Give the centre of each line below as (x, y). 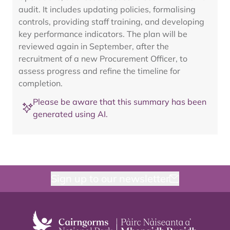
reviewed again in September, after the (94, 46)
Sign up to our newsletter (110, 178)
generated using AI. (70, 114)
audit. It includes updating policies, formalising (107, 9)
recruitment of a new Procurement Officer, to (103, 59)
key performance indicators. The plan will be (103, 34)
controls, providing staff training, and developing (111, 22)
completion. (41, 83)
